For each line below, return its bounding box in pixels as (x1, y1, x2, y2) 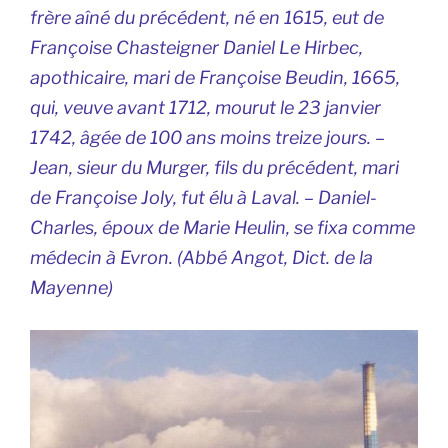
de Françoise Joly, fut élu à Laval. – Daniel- (30, 186, 377, 208)
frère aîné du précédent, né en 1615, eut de (30, 6, 384, 28)
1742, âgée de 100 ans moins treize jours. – (30, 126, 385, 148)
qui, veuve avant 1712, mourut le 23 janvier (30, 96, 381, 118)
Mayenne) (30, 276, 113, 298)
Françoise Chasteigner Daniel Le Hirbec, (30, 36, 363, 58)
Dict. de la (292, 246, 373, 268)
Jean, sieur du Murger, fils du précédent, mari (30, 156, 399, 178)
